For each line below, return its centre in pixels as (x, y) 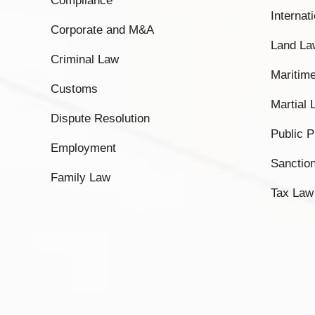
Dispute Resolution (100, 118)
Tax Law (292, 193)
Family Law (81, 178)
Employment (83, 148)
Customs (74, 89)
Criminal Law (85, 59)
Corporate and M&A (102, 30)
